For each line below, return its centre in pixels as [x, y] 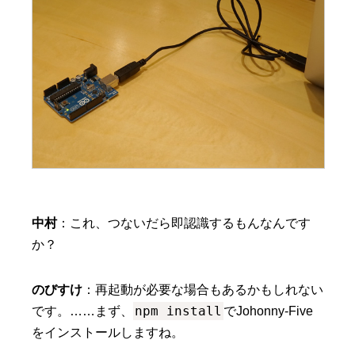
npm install [178, 311]
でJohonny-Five [268, 311]
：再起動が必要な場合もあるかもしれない [203, 289]
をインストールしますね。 [108, 332]
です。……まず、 [82, 311]
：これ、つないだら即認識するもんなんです [184, 223]
